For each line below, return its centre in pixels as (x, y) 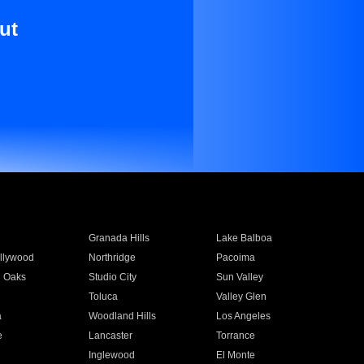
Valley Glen (242, 297)
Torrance (236, 336)
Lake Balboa (245, 238)
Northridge (112, 258)
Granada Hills (119, 238)
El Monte (236, 355)
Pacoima (236, 258)
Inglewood (111, 355)
